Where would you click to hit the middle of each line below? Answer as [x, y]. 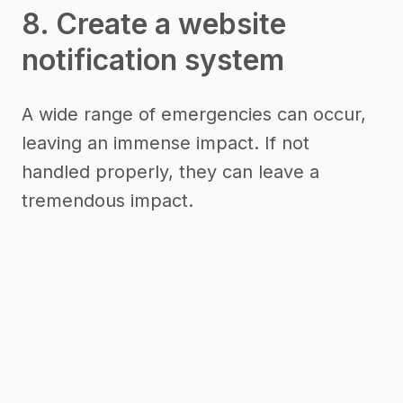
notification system [153, 60]
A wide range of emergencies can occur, [194, 114]
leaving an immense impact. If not [166, 143]
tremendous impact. [107, 201]
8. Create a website [154, 24]
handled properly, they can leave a [170, 172]
